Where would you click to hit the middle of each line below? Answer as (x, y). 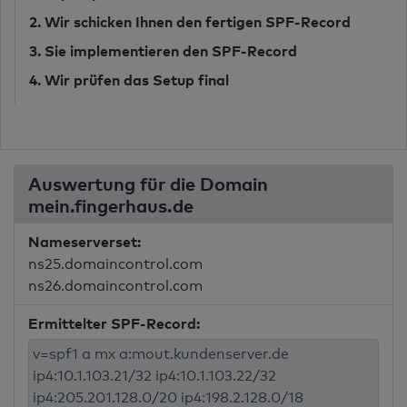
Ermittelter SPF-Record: (114, 323)
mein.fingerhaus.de (113, 205)
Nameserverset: (84, 242)
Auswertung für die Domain (148, 184)
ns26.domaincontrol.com (115, 286)
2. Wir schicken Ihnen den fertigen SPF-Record (190, 22)
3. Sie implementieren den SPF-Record (163, 51)
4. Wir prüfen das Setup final (129, 80)
